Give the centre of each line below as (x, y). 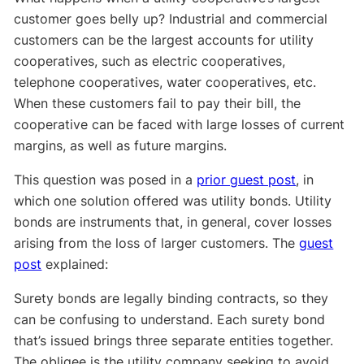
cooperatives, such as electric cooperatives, (150, 61)
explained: (75, 264)
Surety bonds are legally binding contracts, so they (171, 299)
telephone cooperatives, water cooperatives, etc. (165, 82)
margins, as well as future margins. (121, 146)
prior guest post (247, 180)
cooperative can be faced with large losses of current (180, 125)
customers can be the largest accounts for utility (164, 40)
